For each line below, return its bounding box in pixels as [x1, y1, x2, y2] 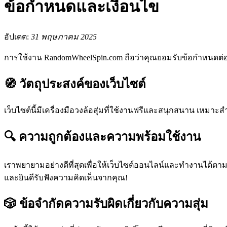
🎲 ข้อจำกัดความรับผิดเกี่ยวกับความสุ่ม [4, 197, 208, 211]
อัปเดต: [4, 32, 31, 41]
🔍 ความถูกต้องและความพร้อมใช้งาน [4, 130, 201, 143]
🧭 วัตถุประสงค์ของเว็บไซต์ [4, 77, 146, 91]
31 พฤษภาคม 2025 [31, 32, 97, 41]
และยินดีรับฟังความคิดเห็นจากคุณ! [4, 173, 128, 182]
